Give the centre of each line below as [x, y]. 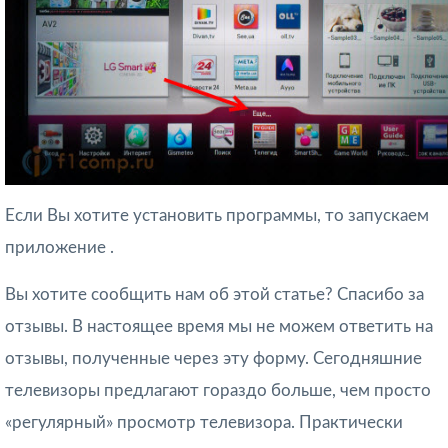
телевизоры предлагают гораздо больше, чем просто [218, 391]
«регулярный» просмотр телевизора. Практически [204, 423]
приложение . [59, 248]
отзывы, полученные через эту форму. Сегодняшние [213, 359]
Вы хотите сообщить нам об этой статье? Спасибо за [214, 295]
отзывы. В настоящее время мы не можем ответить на [219, 327]
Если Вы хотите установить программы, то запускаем [217, 216]
